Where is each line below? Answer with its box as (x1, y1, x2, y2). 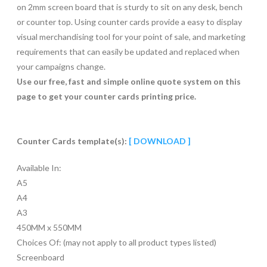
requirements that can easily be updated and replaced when (17, 46, 240, 57)
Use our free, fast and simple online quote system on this (17, 76, 241, 87)
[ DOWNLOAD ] (129, 136, 191, 147)
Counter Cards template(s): (17, 136, 129, 147)
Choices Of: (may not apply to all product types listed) (17, 237, 216, 248)
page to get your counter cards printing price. (17, 91, 196, 102)
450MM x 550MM (17, 222, 82, 233)
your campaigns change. (17, 61, 105, 72)
